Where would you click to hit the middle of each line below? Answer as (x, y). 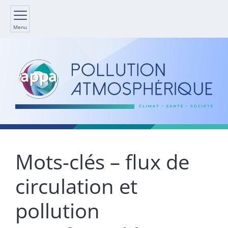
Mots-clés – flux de (102, 162)
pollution (58, 211)
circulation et (76, 186)
